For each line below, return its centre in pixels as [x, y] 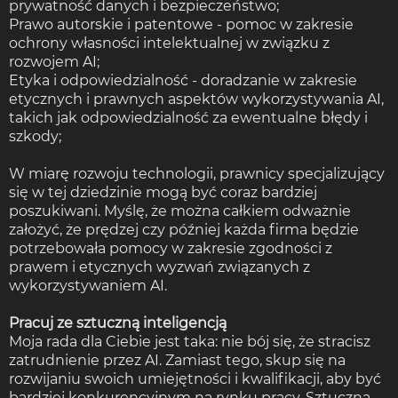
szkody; [35, 136]
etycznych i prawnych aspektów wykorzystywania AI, [196, 99]
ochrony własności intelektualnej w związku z [169, 43]
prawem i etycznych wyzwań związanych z [159, 267]
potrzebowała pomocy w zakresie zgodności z [171, 248]
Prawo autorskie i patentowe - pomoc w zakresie [181, 24]
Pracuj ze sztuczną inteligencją [118, 322]
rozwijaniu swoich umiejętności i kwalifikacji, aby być [195, 378]
